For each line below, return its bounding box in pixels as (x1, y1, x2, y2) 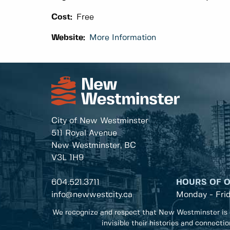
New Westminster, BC (51, 141, 136, 149)
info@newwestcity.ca (51, 190, 132, 199)
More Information (89, 33, 156, 42)
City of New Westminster (51, 117, 148, 125)
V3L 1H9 (51, 154, 84, 162)
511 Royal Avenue (51, 129, 117, 137)
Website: (51, 33, 85, 42)
